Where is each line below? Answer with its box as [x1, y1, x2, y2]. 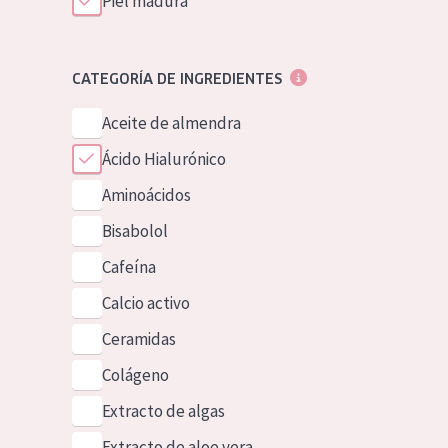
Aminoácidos [101, 184, 191, 206]
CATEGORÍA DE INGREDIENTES [71, 70, 282, 88]
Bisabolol [101, 220, 168, 242]
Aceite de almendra [101, 112, 241, 134]
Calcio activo [101, 292, 190, 314]
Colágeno [101, 364, 169, 386]
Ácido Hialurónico [101, 148, 226, 170]
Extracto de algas [101, 400, 225, 422]
